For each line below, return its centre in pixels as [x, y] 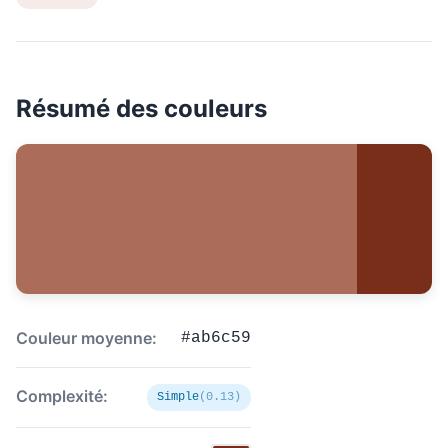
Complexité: [62, 396]
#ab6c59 [216, 338]
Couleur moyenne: [86, 338]
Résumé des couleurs [141, 108]
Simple [178, 397]
